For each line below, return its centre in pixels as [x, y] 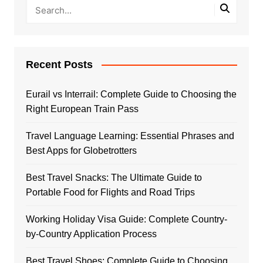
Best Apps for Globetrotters [81, 150]
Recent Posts [59, 64]
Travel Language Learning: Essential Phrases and [130, 136]
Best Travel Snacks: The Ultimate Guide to [114, 177]
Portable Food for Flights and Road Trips [110, 192]
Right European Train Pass [82, 109]
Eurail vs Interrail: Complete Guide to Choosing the [131, 94]
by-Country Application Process [91, 234]
